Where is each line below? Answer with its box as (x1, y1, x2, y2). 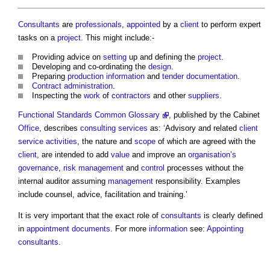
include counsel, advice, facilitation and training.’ (18, 189, 187, 199)
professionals (75, 19, 122, 29)
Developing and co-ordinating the (32, 61, 148, 71)
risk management (63, 163, 124, 172)
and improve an (130, 149, 188, 159)
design (148, 61, 171, 71)
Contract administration (32, 81, 113, 90)
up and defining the (127, 52, 198, 61)
